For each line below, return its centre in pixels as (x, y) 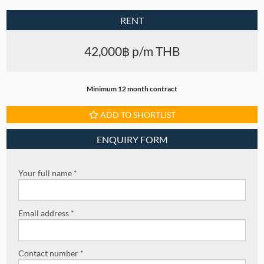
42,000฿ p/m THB (132, 51)
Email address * (47, 213)
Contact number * (51, 253)
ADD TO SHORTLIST (137, 115)
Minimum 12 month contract (132, 89)
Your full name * (48, 173)
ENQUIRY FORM (132, 140)
